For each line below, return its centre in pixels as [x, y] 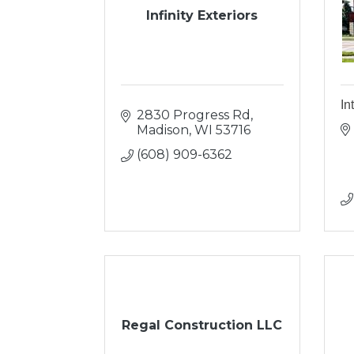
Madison [163, 130]
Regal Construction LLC [202, 325]
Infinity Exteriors [202, 15]
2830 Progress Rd [194, 115]
